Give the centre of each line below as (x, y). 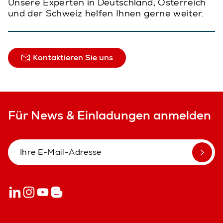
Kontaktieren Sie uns (72, 58)
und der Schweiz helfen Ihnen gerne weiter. (106, 14)
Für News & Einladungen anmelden (110, 115)
